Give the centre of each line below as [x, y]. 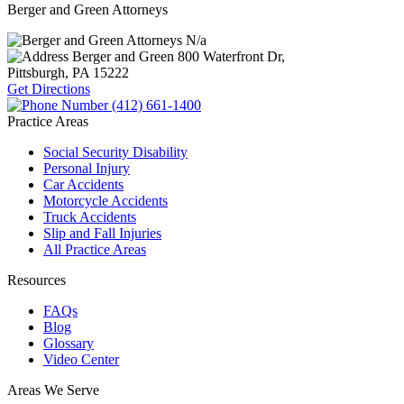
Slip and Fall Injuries [102, 234]
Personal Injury [87, 169]
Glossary [69, 344]
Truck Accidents [90, 217]
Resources [37, 280]
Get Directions [49, 89]
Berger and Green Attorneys [87, 10]
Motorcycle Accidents [106, 201]
